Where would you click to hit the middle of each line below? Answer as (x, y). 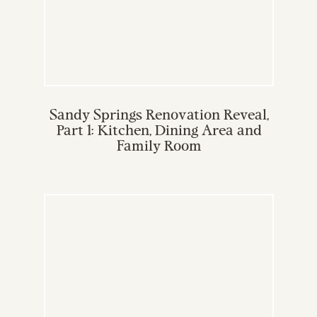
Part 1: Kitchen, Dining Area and (159, 132)
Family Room (159, 147)
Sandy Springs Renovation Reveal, (159, 116)
